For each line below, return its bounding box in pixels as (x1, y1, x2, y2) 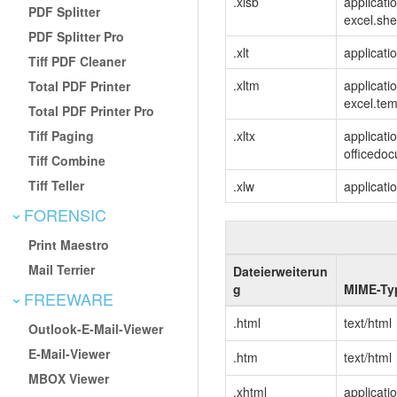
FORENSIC (19, 202, 106, 226)
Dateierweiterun (233, 262, 328, 281)
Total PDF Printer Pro (28, 101, 155, 120)
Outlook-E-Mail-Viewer (28, 319, 164, 338)
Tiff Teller (28, 175, 85, 194)
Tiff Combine (28, 151, 106, 169)
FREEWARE (19, 286, 113, 310)
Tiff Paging (28, 126, 95, 144)
